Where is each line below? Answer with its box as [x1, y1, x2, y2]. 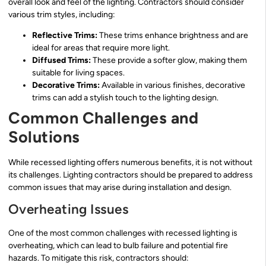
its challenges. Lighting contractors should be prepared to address [8, 169, 253, 180]
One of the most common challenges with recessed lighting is [8, 228, 237, 239]
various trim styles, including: [8, 9, 115, 20]
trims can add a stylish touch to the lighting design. [32, 92, 218, 103]
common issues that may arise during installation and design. [8, 182, 232, 192]
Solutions [8, 126, 80, 147]
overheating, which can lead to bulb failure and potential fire [8, 240, 228, 251]
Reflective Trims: [32, 30, 97, 40]
